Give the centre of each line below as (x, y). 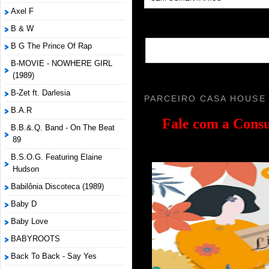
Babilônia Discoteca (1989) (57, 186)
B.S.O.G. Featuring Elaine (56, 157)
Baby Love (29, 221)
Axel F (22, 11)
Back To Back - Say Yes (54, 256)
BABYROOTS (35, 239)
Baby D (24, 204)
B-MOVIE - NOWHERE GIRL (62, 63)
